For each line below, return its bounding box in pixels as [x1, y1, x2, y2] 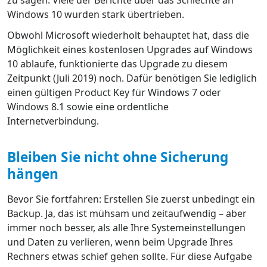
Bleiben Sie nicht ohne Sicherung [7, 148, 228, 167]
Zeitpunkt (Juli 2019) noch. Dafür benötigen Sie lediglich [7, 72, 257, 85]
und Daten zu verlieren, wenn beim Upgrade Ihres [7, 235, 233, 249]
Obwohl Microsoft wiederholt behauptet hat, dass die [7, 29, 249, 42]
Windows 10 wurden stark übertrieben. [7, 7, 184, 21]
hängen [7, 164, 58, 184]
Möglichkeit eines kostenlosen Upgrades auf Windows [7, 43, 253, 57]
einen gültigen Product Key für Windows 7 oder [7, 86, 221, 100]
